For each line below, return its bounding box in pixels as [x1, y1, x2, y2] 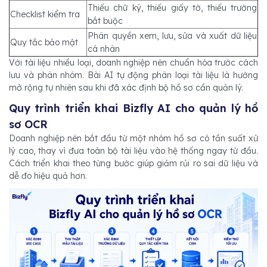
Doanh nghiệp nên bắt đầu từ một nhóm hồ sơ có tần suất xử [9, 133, 258, 144]
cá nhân [88, 44, 120, 54]
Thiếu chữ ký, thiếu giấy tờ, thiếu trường [88, 2, 257, 13]
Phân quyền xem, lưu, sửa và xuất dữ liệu [88, 30, 257, 41]
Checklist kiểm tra [10, 9, 80, 20]
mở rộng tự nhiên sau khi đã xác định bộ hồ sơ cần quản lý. [9, 82, 243, 93]
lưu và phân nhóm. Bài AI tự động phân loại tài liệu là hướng [9, 70, 258, 80]
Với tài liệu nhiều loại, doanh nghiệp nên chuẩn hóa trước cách [9, 57, 258, 68]
